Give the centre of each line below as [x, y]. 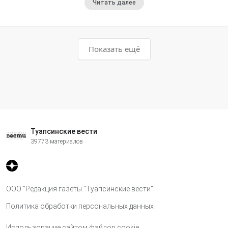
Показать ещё [114, 49]
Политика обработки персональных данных [80, 206]
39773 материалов [57, 142]
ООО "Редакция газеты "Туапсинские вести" [80, 189]
